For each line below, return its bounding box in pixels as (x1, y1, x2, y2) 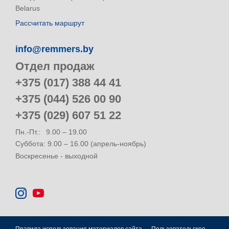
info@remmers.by (15, 43, 94, 54)
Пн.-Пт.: (15, 127, 40, 136)
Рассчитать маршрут (15, 18, 84, 27)
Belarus (15, 4, 40, 13)
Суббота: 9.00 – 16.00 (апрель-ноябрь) (15, 140, 146, 148)
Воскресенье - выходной (15, 151, 98, 160)
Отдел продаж (15, 60, 95, 73)
